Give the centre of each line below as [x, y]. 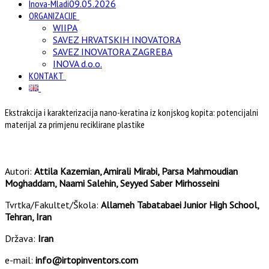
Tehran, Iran [28, 216]
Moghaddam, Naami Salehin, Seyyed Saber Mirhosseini [112, 183]
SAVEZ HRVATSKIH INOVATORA [117, 40]
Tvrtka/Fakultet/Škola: [53, 204]
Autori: [20, 171]
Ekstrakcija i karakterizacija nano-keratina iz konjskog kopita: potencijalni [131, 113]
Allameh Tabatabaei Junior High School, [180, 204]
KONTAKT [46, 76]
